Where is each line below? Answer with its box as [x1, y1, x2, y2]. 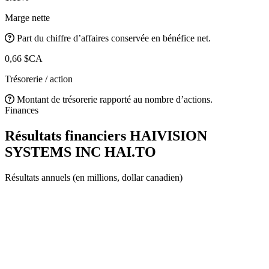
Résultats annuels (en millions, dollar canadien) [5, 172, 183, 183]
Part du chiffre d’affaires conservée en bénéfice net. [17, 32, 211, 43]
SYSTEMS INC [5, 144, 104, 160]
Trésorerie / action [5, 73, 73, 84]
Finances [5, 104, 38, 115]
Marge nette [5, 12, 50, 23]
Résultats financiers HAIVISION [5, 127, 207, 144]
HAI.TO [104, 144, 156, 160]
